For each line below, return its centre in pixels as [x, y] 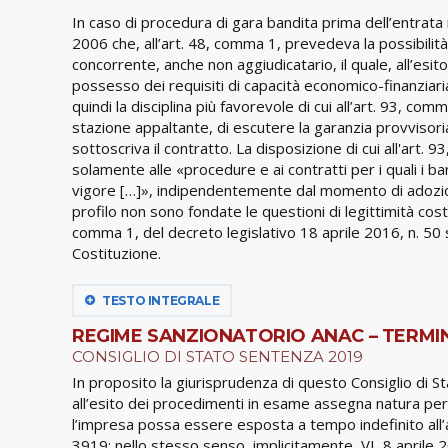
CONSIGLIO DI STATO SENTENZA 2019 [217, 356]
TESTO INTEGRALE [159, 300]
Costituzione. [116, 252]
